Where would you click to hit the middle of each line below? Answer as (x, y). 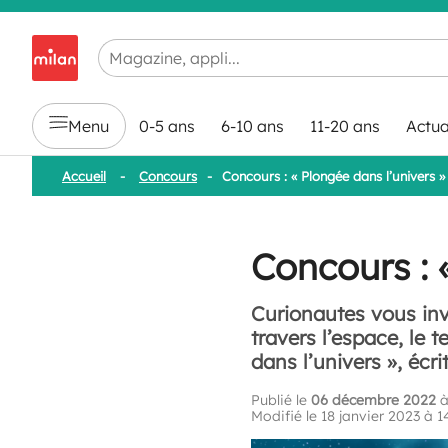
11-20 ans (345, 126)
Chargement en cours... (183, 46)
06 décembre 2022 (373, 399)
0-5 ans (167, 126)
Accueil (84, 176)
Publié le (281, 399)
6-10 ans (252, 126)
